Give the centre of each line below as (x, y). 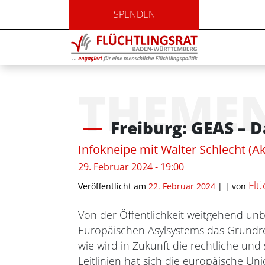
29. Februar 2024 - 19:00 (131, 167)
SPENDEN (134, 14)
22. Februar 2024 (181, 186)
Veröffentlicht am (112, 186)
